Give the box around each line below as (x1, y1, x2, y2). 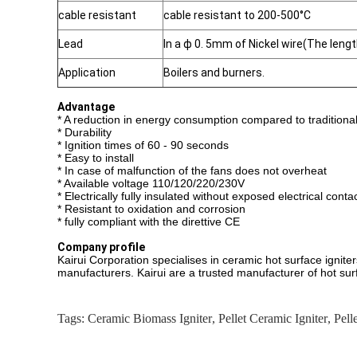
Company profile (57, 241, 145, 253)
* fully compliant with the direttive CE (57, 215, 240, 228)
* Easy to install (57, 151, 134, 164)
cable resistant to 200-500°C (163, 9, 311, 22)
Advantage (57, 100, 115, 113)
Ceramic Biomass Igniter (88, 312, 212, 325)
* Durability (57, 126, 112, 139)
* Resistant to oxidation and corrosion (57, 202, 245, 215)
